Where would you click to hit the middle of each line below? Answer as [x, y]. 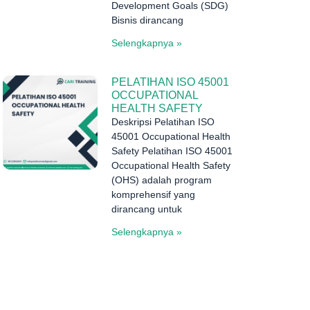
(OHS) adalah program [161, 180]
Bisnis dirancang [147, 20]
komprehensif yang [153, 194]
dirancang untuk [146, 209]
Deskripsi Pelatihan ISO [163, 121]
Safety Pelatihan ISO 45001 [172, 151]
